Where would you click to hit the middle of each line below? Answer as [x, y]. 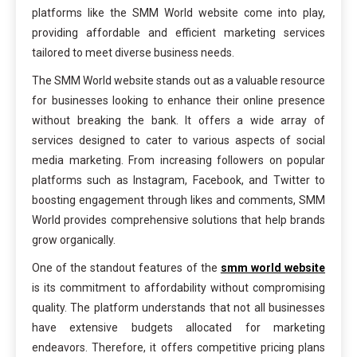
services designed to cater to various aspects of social [178, 141]
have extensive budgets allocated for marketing [178, 328]
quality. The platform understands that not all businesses [178, 308]
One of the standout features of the [126, 268]
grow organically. [74, 240]
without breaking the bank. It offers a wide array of [178, 121]
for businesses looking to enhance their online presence [178, 101]
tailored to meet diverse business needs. [133, 53]
